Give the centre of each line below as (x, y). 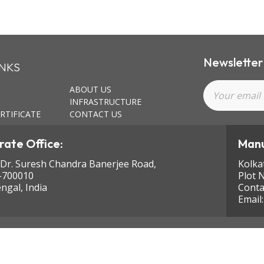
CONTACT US (95, 114)
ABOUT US (90, 89)
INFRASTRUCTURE (105, 101)
